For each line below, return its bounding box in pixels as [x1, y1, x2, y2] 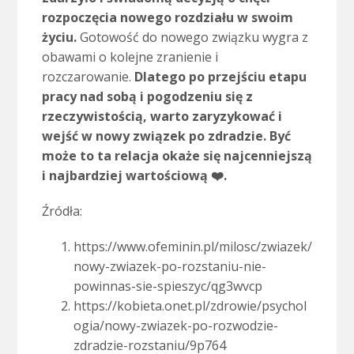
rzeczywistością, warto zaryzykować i [41, 107, 282, 126]
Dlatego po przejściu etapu [134, 68, 307, 86]
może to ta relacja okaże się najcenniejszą [41, 147, 312, 165]
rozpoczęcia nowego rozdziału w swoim [41, 9, 293, 27]
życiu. [41, 28, 77, 47]
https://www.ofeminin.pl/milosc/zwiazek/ [73, 238, 312, 256]
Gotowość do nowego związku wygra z [76, 28, 308, 47]
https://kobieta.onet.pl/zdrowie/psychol [73, 297, 307, 315]
